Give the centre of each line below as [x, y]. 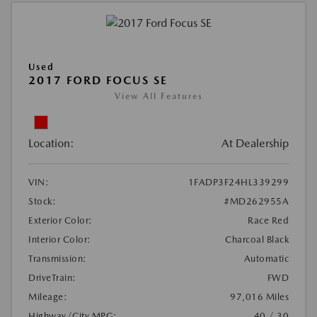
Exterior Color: [60, 220]
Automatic [266, 258]
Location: [51, 143]
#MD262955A [257, 201]
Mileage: [48, 296]
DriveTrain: [52, 277]
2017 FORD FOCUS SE [98, 80]
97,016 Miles [259, 296]
